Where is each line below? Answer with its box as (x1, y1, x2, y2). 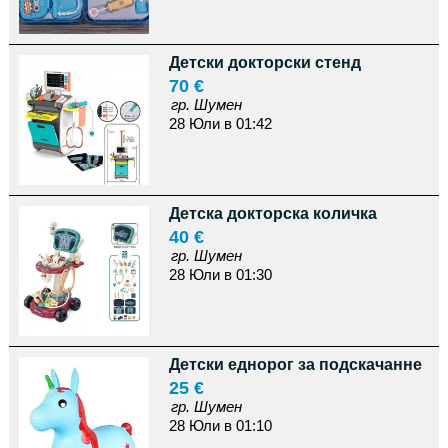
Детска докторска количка (168, 205, 377, 222)
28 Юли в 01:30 (168, 266, 272, 283)
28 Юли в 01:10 (168, 417, 272, 434)
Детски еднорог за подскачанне (168, 356, 422, 373)
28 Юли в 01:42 (168, 115, 272, 132)
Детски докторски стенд (168, 54, 361, 71)
